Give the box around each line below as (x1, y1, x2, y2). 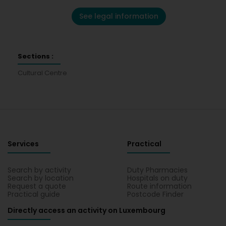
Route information (127, 181, 192, 191)
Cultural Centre (18, 68, 67, 78)
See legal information (79, 11, 158, 21)
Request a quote (8, 181, 66, 191)
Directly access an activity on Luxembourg (8, 205, 165, 215)
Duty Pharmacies (127, 165, 188, 175)
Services (8, 139, 39, 149)
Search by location (8, 173, 74, 183)
